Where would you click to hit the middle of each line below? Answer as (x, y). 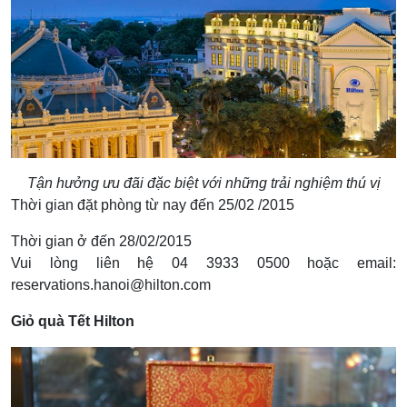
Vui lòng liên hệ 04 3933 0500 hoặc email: (203, 263)
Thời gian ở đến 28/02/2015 (101, 241)
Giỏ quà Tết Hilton (73, 321)
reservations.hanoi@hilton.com (111, 284)
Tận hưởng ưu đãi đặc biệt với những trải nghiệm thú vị (203, 183)
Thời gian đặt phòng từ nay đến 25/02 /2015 (153, 204)
